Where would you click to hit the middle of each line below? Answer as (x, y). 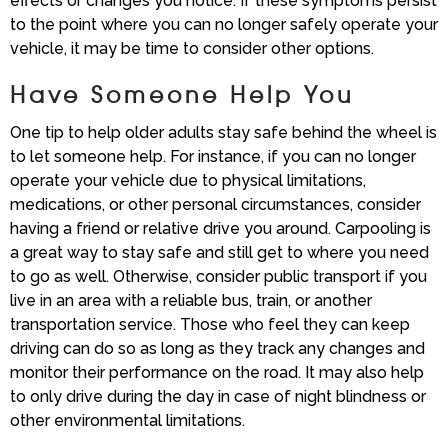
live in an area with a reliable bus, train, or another (191, 301)
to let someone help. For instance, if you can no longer (213, 157)
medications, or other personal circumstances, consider (215, 205)
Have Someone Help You (182, 94)
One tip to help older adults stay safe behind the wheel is (223, 133)
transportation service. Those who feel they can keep (210, 325)
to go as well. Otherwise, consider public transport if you (218, 277)
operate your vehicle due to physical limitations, (188, 181)
